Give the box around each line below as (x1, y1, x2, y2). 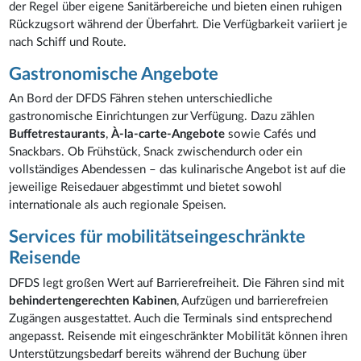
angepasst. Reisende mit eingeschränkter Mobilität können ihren (9, 330, 348, 342)
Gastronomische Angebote (9, 64, 219, 83)
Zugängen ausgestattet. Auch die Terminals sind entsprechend (9, 312, 333, 325)
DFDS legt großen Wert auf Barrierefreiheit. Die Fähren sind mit (9, 276, 345, 289)
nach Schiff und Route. (9, 35, 127, 48)
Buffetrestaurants (9, 128, 106, 140)
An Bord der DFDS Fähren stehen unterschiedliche (9, 93, 273, 105)
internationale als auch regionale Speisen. (9, 199, 227, 211)
